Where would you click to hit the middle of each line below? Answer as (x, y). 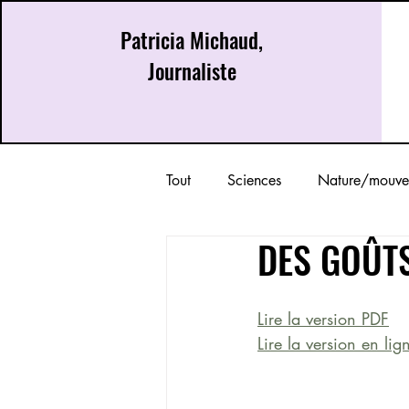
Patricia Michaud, (192, 40)
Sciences (254, 180)
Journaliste (192, 71)
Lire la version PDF (323, 319)
